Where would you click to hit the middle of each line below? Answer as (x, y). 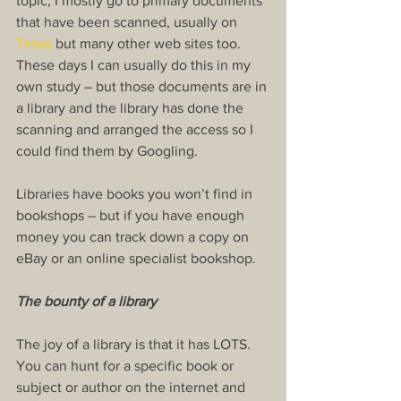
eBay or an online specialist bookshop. (136, 259)
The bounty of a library (86, 302)
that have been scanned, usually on (128, 22)
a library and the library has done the (132, 108)
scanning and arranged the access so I (137, 130)
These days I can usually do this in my (135, 65)
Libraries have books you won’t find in (136, 194)
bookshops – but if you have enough (132, 216)
